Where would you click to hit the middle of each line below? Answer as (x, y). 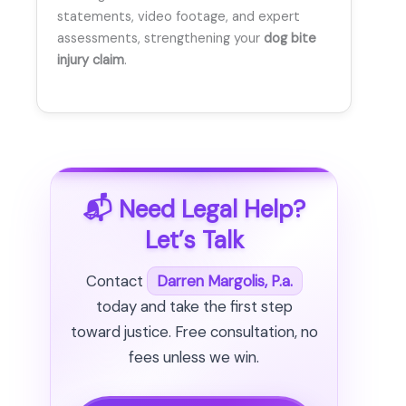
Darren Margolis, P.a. (224, 281)
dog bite (290, 38)
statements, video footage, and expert (179, 16)
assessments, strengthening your (160, 38)
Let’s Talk (194, 240)
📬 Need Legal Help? (194, 209)
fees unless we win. (194, 358)
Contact (116, 281)
